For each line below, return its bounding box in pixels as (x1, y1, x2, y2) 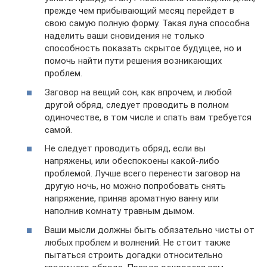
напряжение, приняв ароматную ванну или (45, 193, 219, 204)
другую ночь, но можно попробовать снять (45, 181, 226, 192)
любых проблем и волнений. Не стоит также (45, 237, 231, 248)
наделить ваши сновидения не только (45, 30, 204, 42)
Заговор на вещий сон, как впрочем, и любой (45, 86, 232, 98)
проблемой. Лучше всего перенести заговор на (45, 168, 240, 179)
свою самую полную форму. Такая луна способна (45, 18, 250, 29)
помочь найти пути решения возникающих (45, 55, 222, 67)
